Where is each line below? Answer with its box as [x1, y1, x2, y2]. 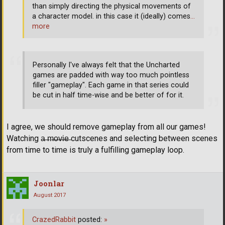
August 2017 [34, 192, 66, 199]
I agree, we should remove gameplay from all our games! [7, 122, 206, 132]
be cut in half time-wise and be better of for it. [33, 90, 184, 99]
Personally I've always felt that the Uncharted [33, 60, 180, 69]
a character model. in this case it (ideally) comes [32, 12, 190, 21]
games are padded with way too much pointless [33, 70, 189, 79]
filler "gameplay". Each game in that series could [33, 80, 189, 89]
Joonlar [34, 178, 64, 189]
